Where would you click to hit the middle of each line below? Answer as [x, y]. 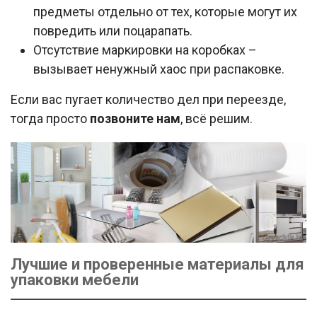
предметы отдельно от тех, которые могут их [165, 12]
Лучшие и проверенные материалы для [157, 264]
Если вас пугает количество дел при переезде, [148, 100]
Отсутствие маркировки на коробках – [145, 50]
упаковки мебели [75, 279]
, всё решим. [217, 119]
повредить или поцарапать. [113, 31]
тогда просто [50, 119]
